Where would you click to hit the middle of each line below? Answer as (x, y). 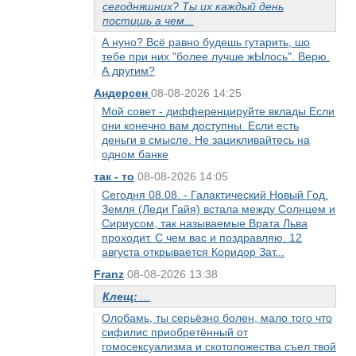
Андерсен (122, 93)
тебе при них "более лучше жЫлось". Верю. (216, 56)
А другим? (128, 71)
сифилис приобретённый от (175, 332)
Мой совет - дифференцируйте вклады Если (218, 111)
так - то (114, 176)
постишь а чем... (148, 21)
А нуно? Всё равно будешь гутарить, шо (206, 42)
